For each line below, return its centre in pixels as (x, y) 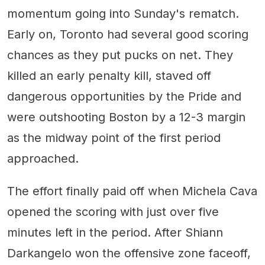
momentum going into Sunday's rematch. (123, 13)
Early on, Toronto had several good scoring (128, 34)
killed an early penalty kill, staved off (109, 75)
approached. (43, 158)
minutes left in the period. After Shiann (115, 232)
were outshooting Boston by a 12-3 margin (126, 117)
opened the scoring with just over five (113, 211)
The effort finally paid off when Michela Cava (132, 191)
